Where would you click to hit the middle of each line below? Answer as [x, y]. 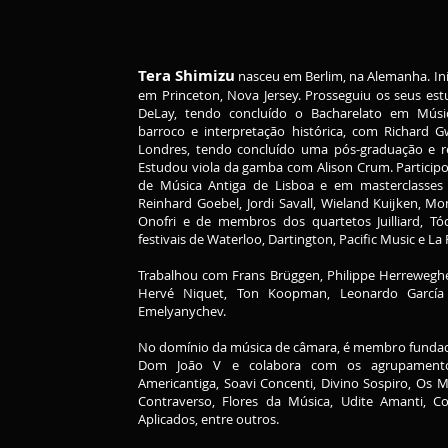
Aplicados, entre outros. [208, 419]
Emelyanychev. [183, 311]
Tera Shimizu [187, 75]
